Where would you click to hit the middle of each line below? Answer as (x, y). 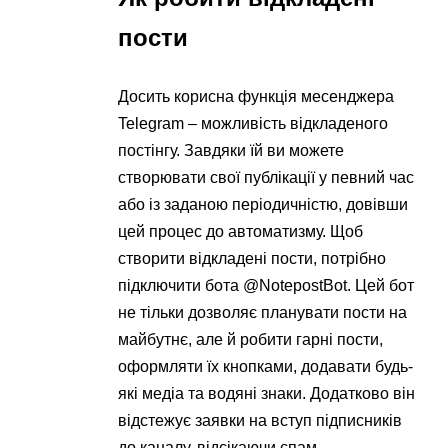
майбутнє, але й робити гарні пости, (251, 340)
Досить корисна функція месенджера (256, 97)
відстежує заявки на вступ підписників (260, 421)
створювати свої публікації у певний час (266, 178)
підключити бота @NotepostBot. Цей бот (266, 286)
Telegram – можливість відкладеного (253, 124)
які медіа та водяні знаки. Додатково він (267, 394)
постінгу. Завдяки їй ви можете (231, 151)
